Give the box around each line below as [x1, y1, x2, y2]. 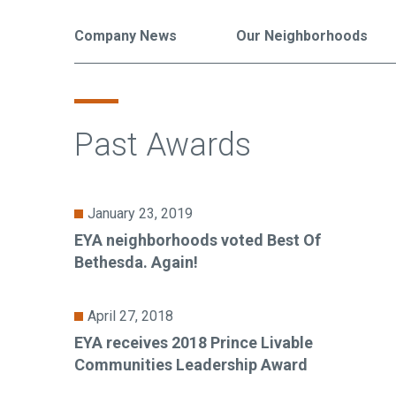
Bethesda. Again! [73, 253, 198, 272]
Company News [73, 27, 177, 44]
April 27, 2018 [87, 307, 173, 324]
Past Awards [73, 126, 251, 164]
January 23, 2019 [87, 205, 193, 223]
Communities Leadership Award [73, 354, 308, 374]
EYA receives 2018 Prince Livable [73, 332, 313, 352]
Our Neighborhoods [235, 27, 368, 44]
